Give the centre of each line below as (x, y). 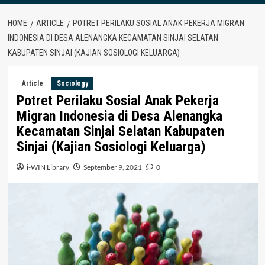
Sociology (72, 83)
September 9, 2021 (112, 167)
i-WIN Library (48, 167)
